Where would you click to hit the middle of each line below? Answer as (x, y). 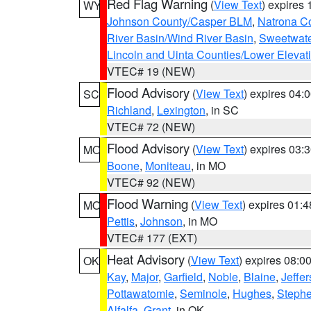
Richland (129, 110)
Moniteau (168, 166)
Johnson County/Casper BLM (179, 21)
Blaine (260, 277)
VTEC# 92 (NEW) (151, 182)
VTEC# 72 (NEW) (151, 127)
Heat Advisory (146, 259)
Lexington (181, 110)
